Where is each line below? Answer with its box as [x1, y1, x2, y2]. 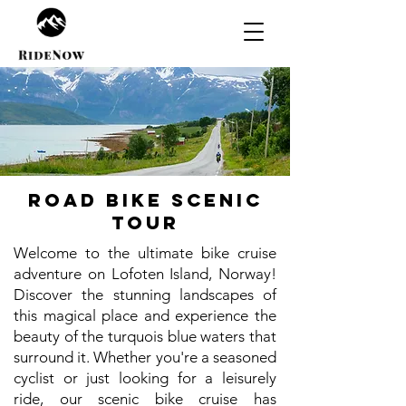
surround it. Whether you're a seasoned [14, 348, 276, 366]
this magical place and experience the [14, 306, 276, 324]
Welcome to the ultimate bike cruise [14, 244, 276, 262]
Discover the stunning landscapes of [14, 285, 276, 304]
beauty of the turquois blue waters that [14, 327, 276, 345]
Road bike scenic [27, 188, 263, 211]
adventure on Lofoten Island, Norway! [14, 265, 276, 283]
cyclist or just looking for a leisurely [14, 369, 276, 387]
